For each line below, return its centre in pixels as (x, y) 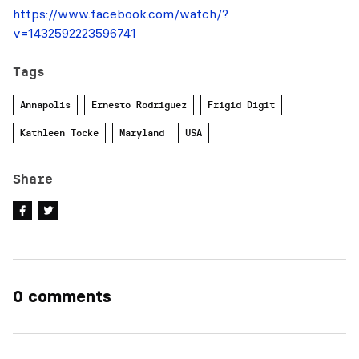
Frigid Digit (241, 105)
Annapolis (45, 105)
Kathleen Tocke (59, 133)
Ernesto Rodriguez (139, 105)
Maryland (142, 133)
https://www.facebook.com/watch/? (121, 14)
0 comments (62, 297)
